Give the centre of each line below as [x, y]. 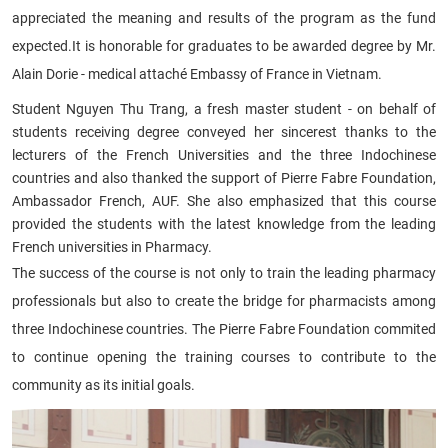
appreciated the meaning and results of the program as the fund [224, 17]
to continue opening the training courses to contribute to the [224, 356]
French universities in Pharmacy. [112, 246]
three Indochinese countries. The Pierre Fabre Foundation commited [224, 328]
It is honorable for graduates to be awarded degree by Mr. [254, 45]
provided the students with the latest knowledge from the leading [224, 223]
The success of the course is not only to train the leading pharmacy [224, 272]
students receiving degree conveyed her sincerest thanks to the [224, 131]
